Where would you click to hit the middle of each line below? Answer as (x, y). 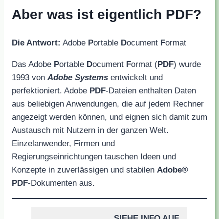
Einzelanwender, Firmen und (63, 143)
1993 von (30, 77)
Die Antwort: (36, 43)
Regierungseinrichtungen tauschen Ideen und (94, 156)
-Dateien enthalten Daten (151, 90)
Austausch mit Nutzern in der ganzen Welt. (90, 130)
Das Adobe (33, 64)
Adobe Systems (78, 77)
